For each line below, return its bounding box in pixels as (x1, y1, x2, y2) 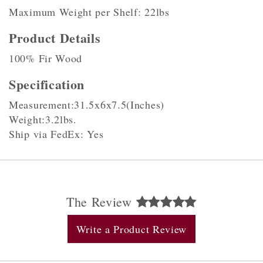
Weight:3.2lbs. (9, 112, 77, 126)
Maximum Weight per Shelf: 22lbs (9, 5, 170, 19)
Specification (9, 75, 85, 94)
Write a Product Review (76, 222, 187, 236)
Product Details (9, 28, 101, 48)
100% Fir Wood (9, 51, 83, 65)
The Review (66, 193, 136, 210)
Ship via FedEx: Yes (9, 127, 104, 141)
